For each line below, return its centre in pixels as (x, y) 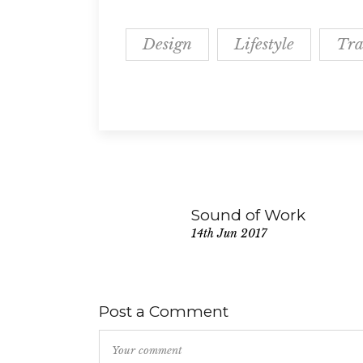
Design (167, 45)
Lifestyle (264, 45)
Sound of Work (248, 216)
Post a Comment (164, 312)
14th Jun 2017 (229, 234)
